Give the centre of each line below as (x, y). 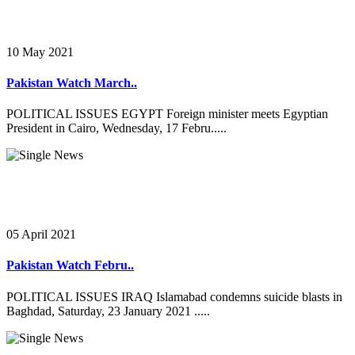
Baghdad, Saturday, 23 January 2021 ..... (108, 311)
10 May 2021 (40, 52)
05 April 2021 (41, 235)
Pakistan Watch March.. (72, 82)
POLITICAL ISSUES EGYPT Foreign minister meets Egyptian (167, 114)
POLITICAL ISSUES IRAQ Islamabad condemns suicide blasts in (174, 296)
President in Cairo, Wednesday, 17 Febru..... (116, 128)
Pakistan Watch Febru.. (70, 265)
